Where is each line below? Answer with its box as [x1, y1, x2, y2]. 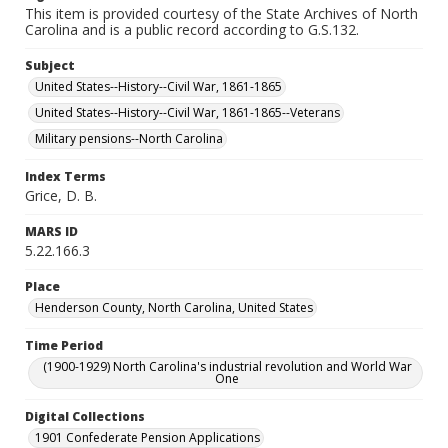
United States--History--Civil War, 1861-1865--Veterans [35, 104, 340, 121]
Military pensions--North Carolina [35, 130, 223, 147]
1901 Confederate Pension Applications [35, 429, 260, 446]
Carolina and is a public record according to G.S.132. [25, 20, 359, 39]
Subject [25, 57, 75, 74]
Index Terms [25, 168, 106, 185]
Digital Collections [25, 408, 145, 425]
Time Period [25, 337, 103, 354]
